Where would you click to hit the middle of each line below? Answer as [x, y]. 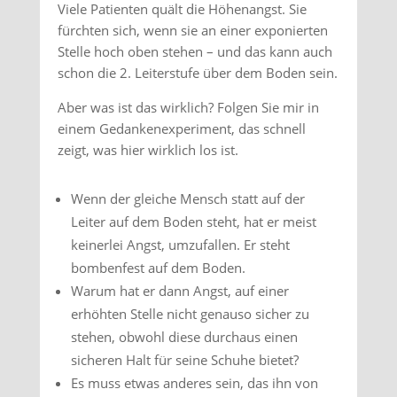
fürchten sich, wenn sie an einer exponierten [192, 30]
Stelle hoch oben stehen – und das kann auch [195, 51]
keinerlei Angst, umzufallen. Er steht [180, 245]
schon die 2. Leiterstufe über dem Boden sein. [197, 73]
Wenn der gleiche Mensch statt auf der [187, 198]
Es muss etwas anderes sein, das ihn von [194, 383]
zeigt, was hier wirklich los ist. [148, 150]
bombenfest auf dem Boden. [158, 268]
